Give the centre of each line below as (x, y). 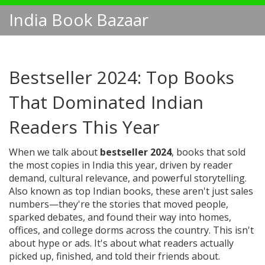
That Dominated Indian (106, 102)
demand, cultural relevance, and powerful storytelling (127, 178)
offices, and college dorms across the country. (110, 230)
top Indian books (113, 191)
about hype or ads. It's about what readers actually (121, 243)
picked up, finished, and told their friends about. (114, 256)
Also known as (42, 191)
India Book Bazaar (79, 20)
